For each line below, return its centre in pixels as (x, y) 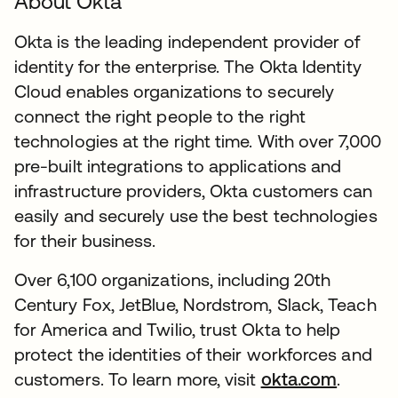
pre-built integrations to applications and (178, 166)
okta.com (299, 379)
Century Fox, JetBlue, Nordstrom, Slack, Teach (195, 304)
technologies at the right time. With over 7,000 (198, 141)
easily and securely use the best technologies (196, 215)
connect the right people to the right (160, 116)
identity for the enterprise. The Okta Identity (188, 66)
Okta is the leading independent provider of (187, 41)
